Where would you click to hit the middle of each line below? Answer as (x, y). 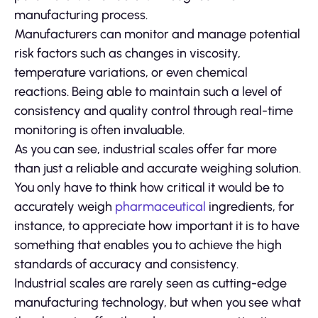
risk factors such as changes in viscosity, (127, 53)
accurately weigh (65, 206)
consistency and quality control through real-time (154, 110)
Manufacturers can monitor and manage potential (157, 34)
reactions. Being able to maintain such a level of (148, 91)
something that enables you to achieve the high (148, 245)
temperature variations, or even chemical (131, 72)
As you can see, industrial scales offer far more (146, 149)
